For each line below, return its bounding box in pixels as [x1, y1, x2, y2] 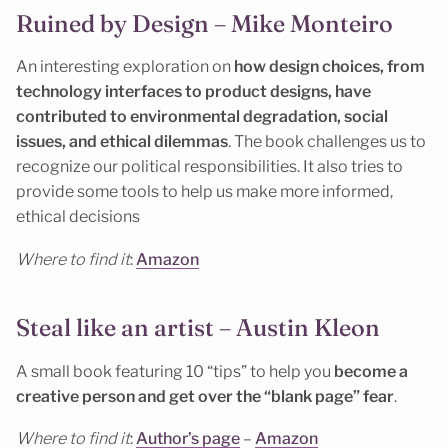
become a [334, 361, 408, 381]
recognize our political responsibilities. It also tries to [16, 157, 403, 177]
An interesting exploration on [16, 57, 234, 77]
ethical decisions [16, 207, 140, 227]
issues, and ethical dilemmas [16, 132, 228, 152]
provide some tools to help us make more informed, [16, 182, 393, 202]
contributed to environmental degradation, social [16, 107, 388, 127]
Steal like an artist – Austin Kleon [16, 312, 380, 342]
